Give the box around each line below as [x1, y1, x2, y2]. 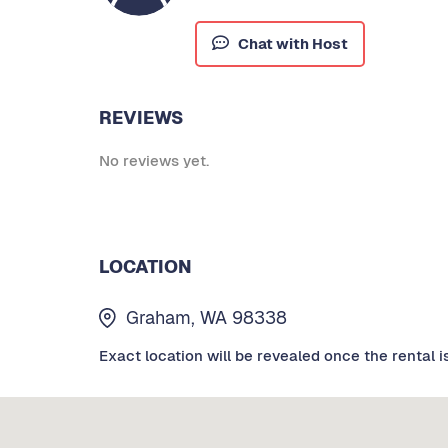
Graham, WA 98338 [126, 306, 288, 330]
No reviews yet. [99, 151, 209, 171]
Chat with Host [237, 34, 348, 54]
